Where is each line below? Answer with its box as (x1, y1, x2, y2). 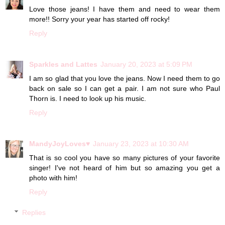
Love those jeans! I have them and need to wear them (29, 5, 220, 13)
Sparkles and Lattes (29, 60, 97, 68)
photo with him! (29, 173, 77, 182)
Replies (22, 208, 46, 217)
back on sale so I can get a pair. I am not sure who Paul (29, 84, 220, 92)
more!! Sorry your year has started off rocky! (29, 15, 170, 23)
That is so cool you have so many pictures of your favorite (29, 153, 220, 162)
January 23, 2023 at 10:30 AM (93, 139, 189, 148)
